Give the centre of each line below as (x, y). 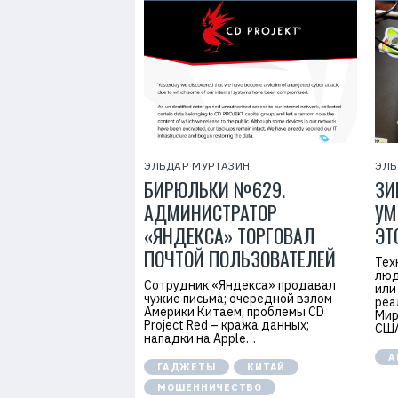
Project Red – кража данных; (227, 325)
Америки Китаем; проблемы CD (234, 312)
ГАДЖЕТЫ (187, 367)
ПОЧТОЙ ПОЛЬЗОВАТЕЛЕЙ (240, 259)
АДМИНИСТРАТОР (211, 212)
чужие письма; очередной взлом (238, 298)
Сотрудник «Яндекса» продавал (240, 285)
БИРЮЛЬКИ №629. (215, 189)
